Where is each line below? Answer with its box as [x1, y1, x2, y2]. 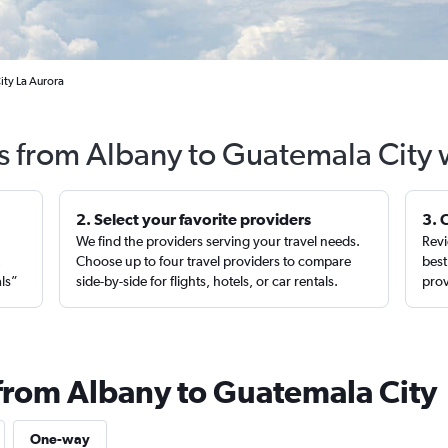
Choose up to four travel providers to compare [76, 253, 352, 269]
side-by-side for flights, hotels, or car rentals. [76, 273, 339, 289]
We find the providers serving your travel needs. [76, 233, 361, 249]
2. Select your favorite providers [76, 210, 312, 228]
